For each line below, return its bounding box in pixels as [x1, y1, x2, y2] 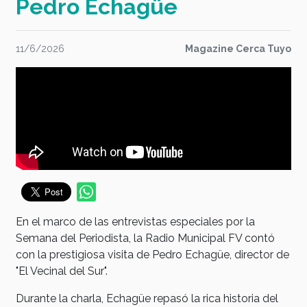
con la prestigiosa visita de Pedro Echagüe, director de [16, 248, 289, 261]
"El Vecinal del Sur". [16, 265, 108, 278]
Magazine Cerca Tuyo [185, 43, 291, 54]
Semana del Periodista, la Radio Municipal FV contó [16, 232, 275, 245]
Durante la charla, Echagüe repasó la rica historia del [16, 292, 278, 305]
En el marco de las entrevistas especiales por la [16, 215, 255, 228]
